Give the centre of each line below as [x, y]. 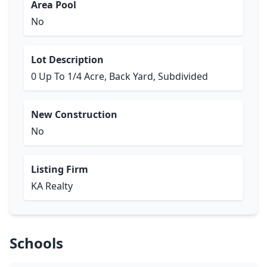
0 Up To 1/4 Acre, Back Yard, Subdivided [119, 76]
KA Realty [52, 186]
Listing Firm [60, 169]
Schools [36, 243]
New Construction [74, 114]
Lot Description [67, 60]
